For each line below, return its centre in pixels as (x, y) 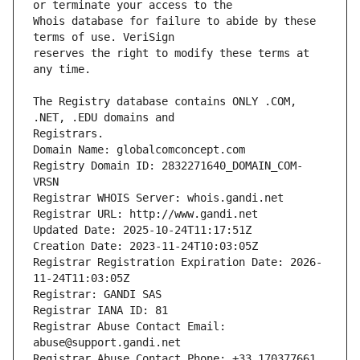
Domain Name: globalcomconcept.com (139, 150)
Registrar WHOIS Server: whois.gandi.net (158, 198)
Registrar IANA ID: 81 (100, 311)
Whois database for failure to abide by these (174, 21)
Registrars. (68, 134)
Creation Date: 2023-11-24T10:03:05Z (145, 246)
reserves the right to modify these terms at (171, 53)
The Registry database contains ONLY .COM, (165, 102)
